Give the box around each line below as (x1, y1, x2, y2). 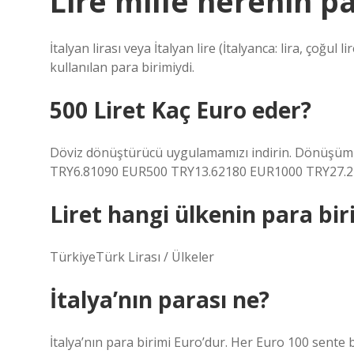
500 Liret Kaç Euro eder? (50, 95, 311, 125)
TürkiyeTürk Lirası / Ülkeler (50, 248, 214, 265)
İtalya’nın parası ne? (50, 284, 269, 314)
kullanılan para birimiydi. (50, 58, 194, 76)
